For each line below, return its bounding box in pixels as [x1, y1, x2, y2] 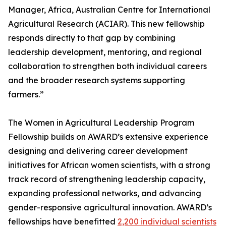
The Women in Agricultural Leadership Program [8, 118, 194, 128]
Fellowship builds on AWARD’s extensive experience [8, 132, 208, 142]
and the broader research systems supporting [8, 75, 185, 86]
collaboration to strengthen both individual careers [8, 61, 207, 72]
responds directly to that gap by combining [8, 33, 176, 43]
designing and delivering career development [8, 146, 188, 156]
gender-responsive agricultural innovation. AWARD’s [8, 202, 212, 213]
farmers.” [8, 89, 44, 100]
